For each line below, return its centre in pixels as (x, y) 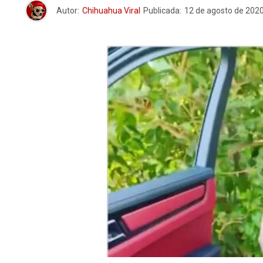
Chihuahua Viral (111, 11)
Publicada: (162, 11)
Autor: (68, 11)
